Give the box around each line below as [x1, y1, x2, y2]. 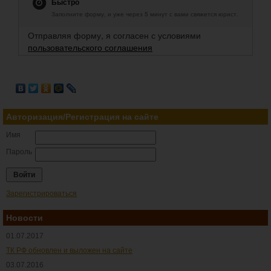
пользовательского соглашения [28, 41, 152, 53]
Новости [6, 213, 43, 223]
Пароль [6, 148, 32, 156]
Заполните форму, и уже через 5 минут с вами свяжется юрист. [51, 10, 238, 18]
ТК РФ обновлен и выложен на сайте [6, 246, 132, 255]
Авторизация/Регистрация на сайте [6, 112, 158, 122]
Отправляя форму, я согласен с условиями [28, 29, 201, 41]
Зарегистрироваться [6, 189, 77, 198]
